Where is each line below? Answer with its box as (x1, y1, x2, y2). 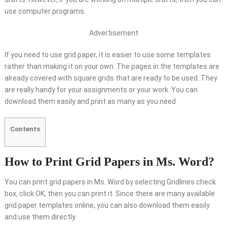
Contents (10, 125, 40, 133)
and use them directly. (4, 213, 77, 221)
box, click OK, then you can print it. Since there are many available (4, 190, 215, 198)
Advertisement (89, 29, 138, 37)
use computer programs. (4, 7, 86, 15)
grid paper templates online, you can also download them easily (4, 201, 210, 210)
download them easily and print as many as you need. (4, 97, 177, 105)
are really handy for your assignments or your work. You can (4, 86, 198, 94)
